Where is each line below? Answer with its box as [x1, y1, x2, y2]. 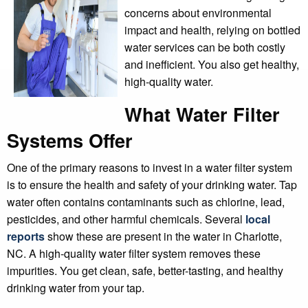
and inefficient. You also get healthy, [124, 56, 300, 73]
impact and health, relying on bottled [124, 22, 301, 38]
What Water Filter [124, 100, 280, 128]
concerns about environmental [124, 5, 272, 21]
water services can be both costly [124, 39, 286, 56]
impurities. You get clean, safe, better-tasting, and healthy [7, 263, 283, 279]
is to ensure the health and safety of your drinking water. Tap [7, 177, 297, 193]
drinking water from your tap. [7, 280, 144, 296]
